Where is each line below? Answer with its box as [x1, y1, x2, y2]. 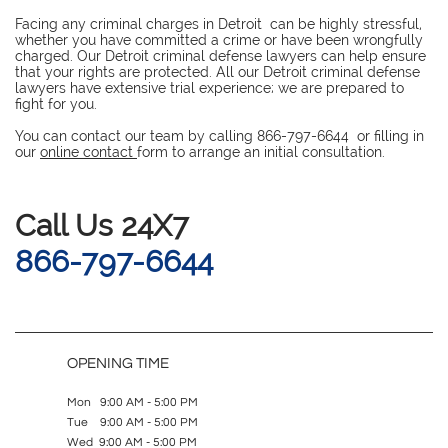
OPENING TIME [67, 356, 169, 371]
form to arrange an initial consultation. [137, 144, 385, 160]
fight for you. [15, 96, 97, 112]
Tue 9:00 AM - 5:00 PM [67, 416, 198, 429]
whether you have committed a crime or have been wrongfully [15, 32, 423, 48]
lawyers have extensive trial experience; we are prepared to [15, 80, 404, 96]
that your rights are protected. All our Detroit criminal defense [15, 64, 420, 80]
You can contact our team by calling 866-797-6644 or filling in [15, 128, 424, 144]
